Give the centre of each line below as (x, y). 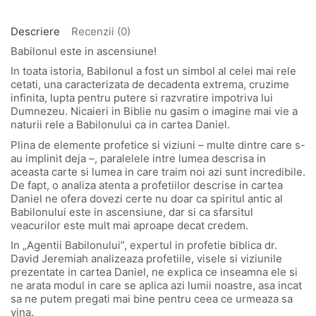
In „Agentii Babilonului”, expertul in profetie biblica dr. (144, 245)
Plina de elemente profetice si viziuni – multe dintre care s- (158, 145)
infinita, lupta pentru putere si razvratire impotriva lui (142, 98)
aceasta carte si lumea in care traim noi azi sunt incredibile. (158, 171)
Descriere (35, 31)
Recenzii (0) (101, 31)
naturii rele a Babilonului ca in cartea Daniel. (120, 124)
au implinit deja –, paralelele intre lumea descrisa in (138, 158)
